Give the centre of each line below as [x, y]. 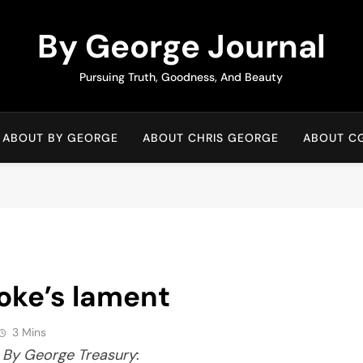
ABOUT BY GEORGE [61, 138]
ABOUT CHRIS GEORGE [211, 138]
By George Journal [181, 46]
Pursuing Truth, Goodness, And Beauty [181, 77]
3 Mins [29, 332]
